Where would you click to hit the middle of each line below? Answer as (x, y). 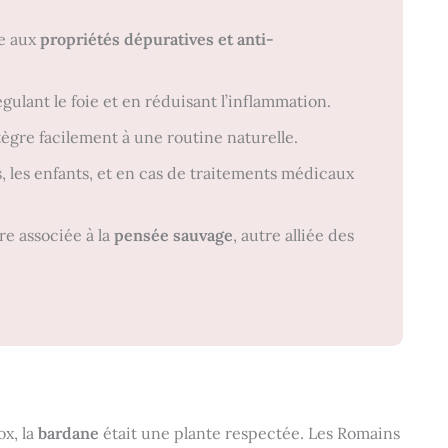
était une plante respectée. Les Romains (249, 433)
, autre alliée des (293, 235)
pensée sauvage (173, 235)
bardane (68, 433)
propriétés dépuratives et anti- (157, 39)
